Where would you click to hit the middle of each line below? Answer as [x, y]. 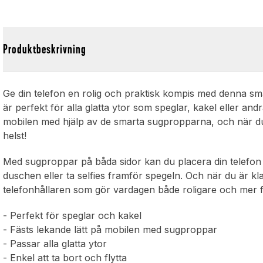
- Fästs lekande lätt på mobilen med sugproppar [113, 230]
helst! [18, 136]
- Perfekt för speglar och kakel [75, 216]
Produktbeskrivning [45, 49]
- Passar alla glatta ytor [58, 244]
